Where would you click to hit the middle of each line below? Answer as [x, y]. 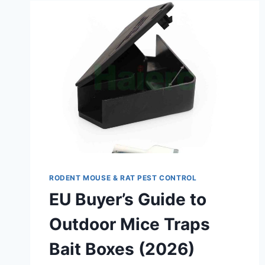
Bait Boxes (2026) [122, 249]
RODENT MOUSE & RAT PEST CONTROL [123, 178]
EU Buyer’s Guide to [128, 200]
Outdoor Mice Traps [130, 224]
